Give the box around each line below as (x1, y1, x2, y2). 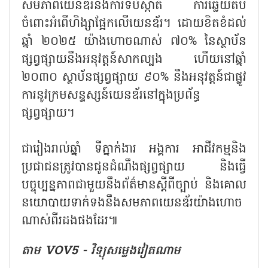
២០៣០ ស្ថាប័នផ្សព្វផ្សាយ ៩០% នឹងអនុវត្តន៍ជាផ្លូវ (22, 68, 246, 87)
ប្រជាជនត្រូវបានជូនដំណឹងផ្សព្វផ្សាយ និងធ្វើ (22, 158, 246, 176)
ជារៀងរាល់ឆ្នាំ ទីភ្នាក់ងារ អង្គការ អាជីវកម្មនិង (22, 140, 246, 159)
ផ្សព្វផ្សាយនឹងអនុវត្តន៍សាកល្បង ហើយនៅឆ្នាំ (22, 50, 246, 69)
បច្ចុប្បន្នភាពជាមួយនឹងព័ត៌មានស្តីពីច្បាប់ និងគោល (22, 176, 246, 194)
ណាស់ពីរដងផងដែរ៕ (22, 212, 117, 230)
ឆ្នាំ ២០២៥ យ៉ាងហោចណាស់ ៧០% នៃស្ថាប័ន (22, 32, 246, 51)
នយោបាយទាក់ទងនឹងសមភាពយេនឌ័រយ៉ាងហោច (22, 194, 242, 212)
